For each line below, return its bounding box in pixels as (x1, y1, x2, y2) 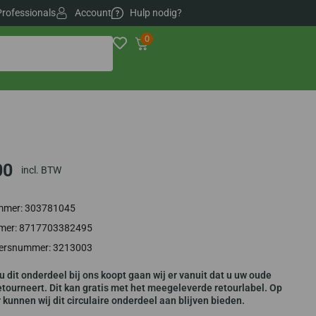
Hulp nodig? (129, 7, 182, 18)
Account (74, 7, 111, 18)
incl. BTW (21, 164, 62, 176)
